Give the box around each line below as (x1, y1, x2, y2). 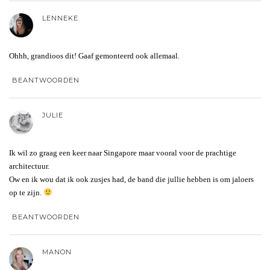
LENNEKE (42, 13, 78, 22)
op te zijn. (9, 187, 43, 197)
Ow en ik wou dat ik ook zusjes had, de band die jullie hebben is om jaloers (9, 174, 254, 184)
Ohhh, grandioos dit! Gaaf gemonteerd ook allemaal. (9, 51, 180, 60)
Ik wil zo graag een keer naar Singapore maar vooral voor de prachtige (9, 148, 236, 157)
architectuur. (9, 161, 49, 171)
